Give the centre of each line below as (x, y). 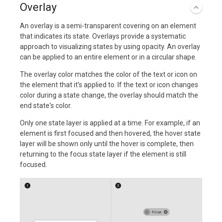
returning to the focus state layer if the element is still (103, 154)
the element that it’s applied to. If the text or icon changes (109, 85)
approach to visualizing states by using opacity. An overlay (110, 47)
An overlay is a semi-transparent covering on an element (108, 26)
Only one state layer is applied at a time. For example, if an (110, 123)
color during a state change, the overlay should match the (109, 95)
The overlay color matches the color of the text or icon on (109, 75)
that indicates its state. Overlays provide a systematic (103, 36)
